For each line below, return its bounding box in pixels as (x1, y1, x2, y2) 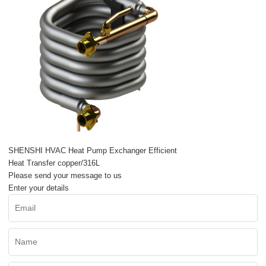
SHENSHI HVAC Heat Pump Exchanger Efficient (8, 146, 178, 156)
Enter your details (8, 183, 69, 193)
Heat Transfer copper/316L (8, 159, 100, 168)
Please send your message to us (8, 171, 122, 180)
